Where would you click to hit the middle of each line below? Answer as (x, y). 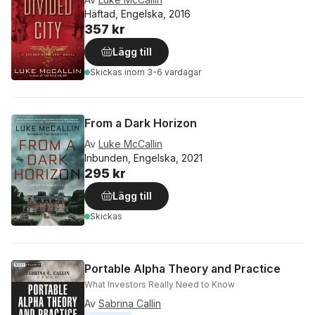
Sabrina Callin (130, 303)
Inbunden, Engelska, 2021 (143, 158)
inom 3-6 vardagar (163, 72)
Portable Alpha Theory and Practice (182, 268)
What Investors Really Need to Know (160, 284)
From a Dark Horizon (141, 123)
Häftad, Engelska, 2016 (137, 14)
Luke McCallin (130, 144)
